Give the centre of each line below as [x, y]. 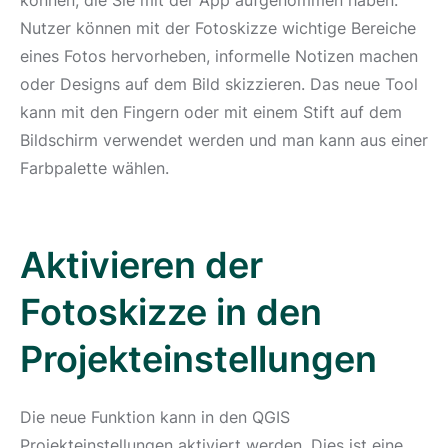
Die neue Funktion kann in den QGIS [155, 417]
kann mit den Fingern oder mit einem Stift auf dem [211, 112]
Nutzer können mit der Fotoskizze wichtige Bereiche [218, 28]
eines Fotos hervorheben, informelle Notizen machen [219, 56]
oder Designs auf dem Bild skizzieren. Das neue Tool [219, 84]
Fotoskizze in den [171, 312]
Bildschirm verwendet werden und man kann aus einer [224, 140]
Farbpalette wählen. [97, 168]
